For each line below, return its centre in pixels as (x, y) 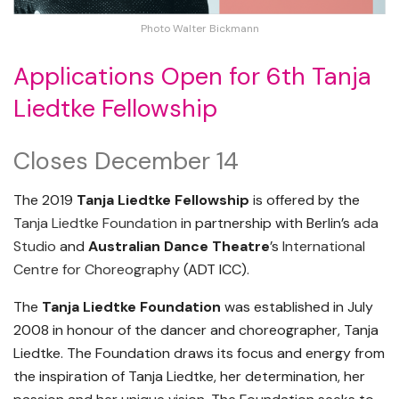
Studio (35, 247)
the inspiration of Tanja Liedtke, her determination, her (189, 377)
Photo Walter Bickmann (199, 29)
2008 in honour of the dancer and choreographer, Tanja (196, 330)
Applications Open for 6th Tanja (192, 77)
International (324, 247)
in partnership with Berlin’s (265, 224)
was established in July (297, 307)
